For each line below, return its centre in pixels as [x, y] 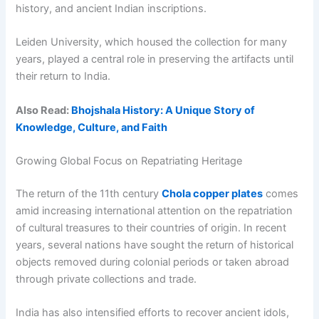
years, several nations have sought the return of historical [155, 245]
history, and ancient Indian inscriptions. [111, 8]
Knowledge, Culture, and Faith [92, 127]
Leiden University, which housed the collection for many [152, 42]
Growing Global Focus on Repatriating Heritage [129, 161]
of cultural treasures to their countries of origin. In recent [151, 228]
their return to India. [63, 77]
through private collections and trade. [106, 279]
